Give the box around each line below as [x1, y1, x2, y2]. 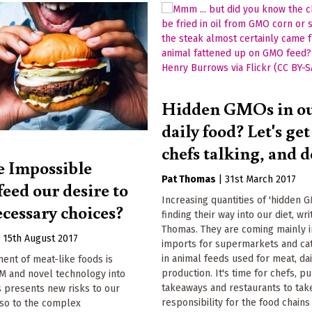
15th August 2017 [3, 232, 79, 244]
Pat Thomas [162, 173, 217, 186]
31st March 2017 [225, 173, 297, 186]
